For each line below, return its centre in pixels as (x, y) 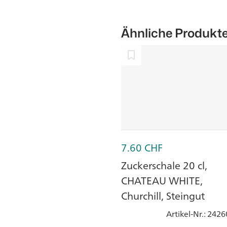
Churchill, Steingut (163, 196)
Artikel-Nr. (185, 214)
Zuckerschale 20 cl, (164, 166)
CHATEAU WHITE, (162, 181)
